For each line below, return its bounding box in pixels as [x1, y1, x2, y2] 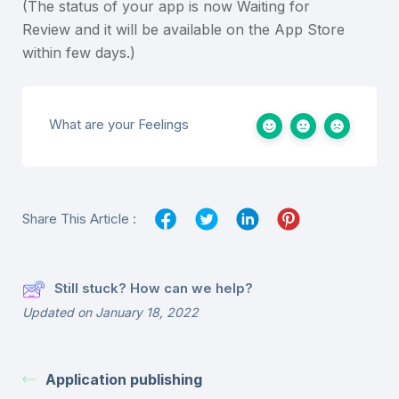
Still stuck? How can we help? [54, 280, 253, 297]
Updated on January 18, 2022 [22, 304, 199, 320]
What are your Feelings [49, 115, 189, 133]
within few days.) [22, 43, 135, 61]
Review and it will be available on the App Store [22, 20, 345, 38]
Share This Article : [22, 210, 136, 228]
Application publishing [45, 370, 202, 388]
